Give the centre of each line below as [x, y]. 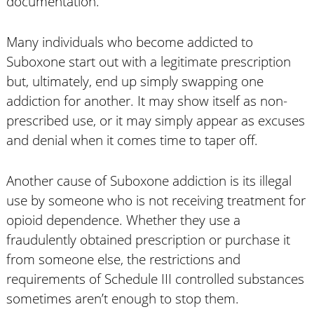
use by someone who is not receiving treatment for [156, 200]
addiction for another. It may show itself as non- [146, 101]
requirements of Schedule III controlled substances [155, 279]
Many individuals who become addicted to [129, 42]
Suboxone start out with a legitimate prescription [148, 61]
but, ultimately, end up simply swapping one [135, 81]
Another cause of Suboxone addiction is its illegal [149, 180]
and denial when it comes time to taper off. [132, 140]
